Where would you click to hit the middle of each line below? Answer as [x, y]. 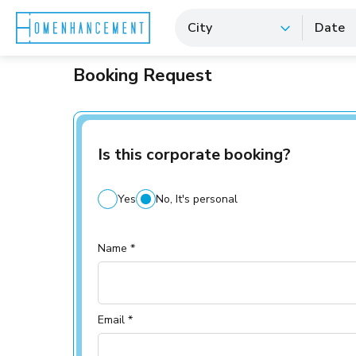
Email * [115, 320]
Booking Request [143, 75]
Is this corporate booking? [194, 155]
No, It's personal [197, 199]
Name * [116, 248]
